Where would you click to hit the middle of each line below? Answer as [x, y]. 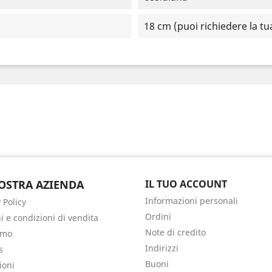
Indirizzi [162, 248]
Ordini [158, 216]
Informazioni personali [192, 201]
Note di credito [175, 232]
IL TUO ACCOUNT [186, 184]
